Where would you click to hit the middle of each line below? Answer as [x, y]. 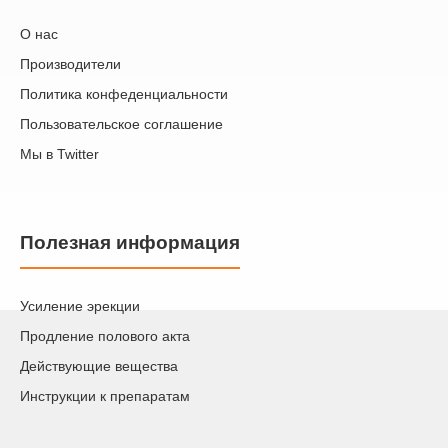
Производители [70, 64]
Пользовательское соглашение [121, 124]
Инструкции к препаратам [105, 396]
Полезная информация [130, 243]
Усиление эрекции [80, 306]
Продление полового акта [105, 336]
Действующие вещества [99, 366]
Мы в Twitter [59, 154]
